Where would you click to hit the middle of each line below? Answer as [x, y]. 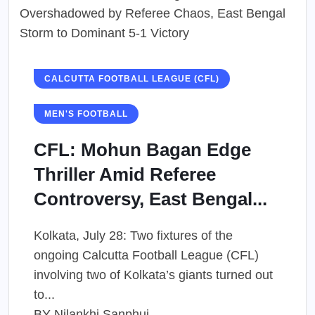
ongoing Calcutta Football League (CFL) [146, 255]
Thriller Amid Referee [125, 174]
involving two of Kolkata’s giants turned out [153, 275]
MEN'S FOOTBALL [86, 114]
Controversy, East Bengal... [150, 199]
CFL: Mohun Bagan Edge [142, 150]
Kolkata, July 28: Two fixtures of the [133, 236]
